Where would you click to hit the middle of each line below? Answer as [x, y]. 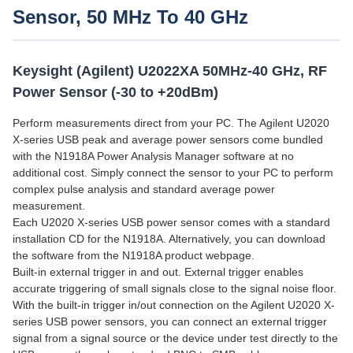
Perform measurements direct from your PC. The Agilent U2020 [171, 123]
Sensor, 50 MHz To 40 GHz [130, 17]
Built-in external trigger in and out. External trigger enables [158, 272]
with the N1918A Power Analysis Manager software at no [153, 156]
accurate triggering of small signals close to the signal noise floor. [175, 288]
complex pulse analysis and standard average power [144, 189]
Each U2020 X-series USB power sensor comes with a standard [171, 222]
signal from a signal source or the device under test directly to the [175, 338]
